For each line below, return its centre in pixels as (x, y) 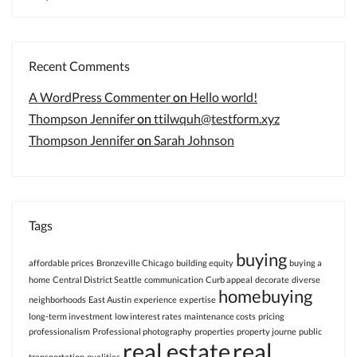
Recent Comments (79, 66)
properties (214, 331)
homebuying (265, 296)
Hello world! (224, 97)
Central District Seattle (97, 279)
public (310, 331)
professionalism (59, 331)
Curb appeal (229, 279)
